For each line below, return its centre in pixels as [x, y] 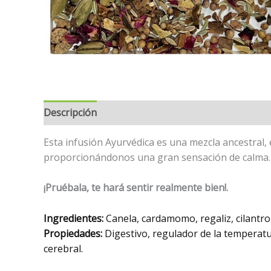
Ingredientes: [75, 218]
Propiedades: [73, 233]
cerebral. [63, 248]
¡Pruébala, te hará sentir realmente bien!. [136, 188]
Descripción [70, 112]
